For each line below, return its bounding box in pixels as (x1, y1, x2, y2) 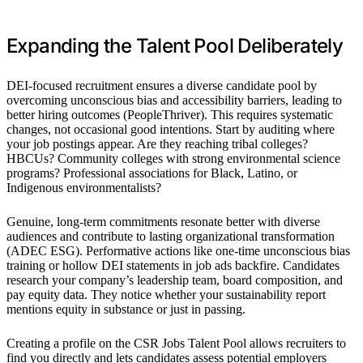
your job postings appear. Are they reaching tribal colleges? (6, 136, 308, 151)
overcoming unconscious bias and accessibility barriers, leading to (6, 92, 342, 107)
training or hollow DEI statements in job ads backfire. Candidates (6, 258, 340, 272)
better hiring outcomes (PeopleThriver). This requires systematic (6, 107, 333, 122)
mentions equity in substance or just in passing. (6, 301, 246, 316)
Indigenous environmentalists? (6, 180, 161, 194)
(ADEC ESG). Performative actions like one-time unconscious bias (6, 243, 350, 258)
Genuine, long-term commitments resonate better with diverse (6, 214, 320, 228)
